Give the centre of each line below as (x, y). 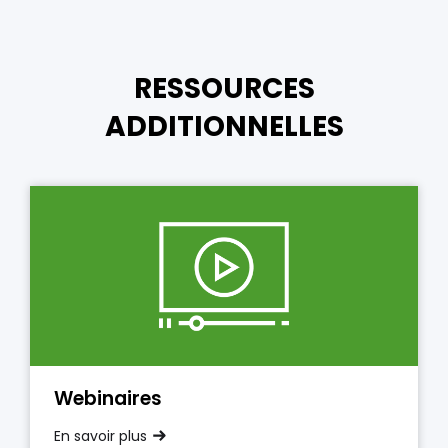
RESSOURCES (224, 88)
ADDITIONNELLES (224, 126)
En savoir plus (100, 436)
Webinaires (108, 398)
